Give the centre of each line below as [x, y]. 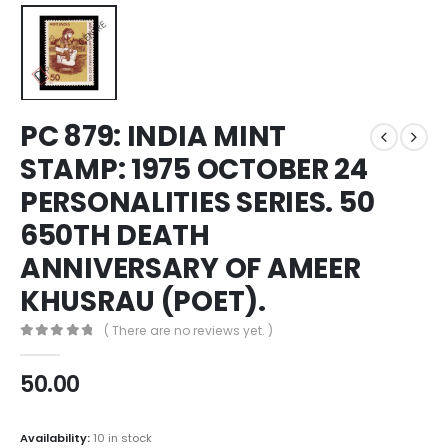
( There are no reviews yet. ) [189, 331]
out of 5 [69, 348]
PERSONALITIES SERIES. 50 [197, 203]
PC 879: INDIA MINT [153, 137]
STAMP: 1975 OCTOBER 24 [194, 170]
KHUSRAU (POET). [143, 302]
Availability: [56, 437]
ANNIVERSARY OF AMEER [190, 269]
